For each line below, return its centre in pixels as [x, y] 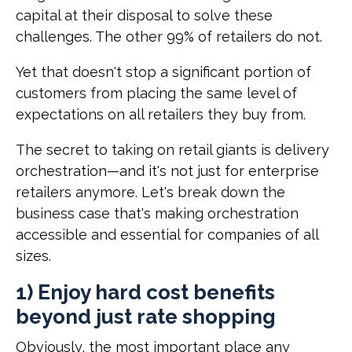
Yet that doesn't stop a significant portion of [163, 72]
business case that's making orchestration [157, 214]
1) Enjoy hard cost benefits [145, 293]
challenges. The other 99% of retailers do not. [171, 37]
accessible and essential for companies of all [167, 235]
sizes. [35, 256]
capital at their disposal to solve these [144, 16]
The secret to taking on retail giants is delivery [172, 150]
